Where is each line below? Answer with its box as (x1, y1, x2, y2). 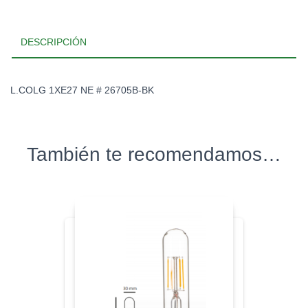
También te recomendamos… (27, 143, 281, 165)
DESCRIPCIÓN (21, 36, 87, 47)
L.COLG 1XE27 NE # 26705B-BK (10, 84, 154, 96)
